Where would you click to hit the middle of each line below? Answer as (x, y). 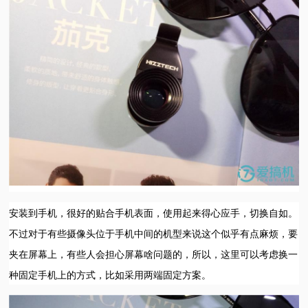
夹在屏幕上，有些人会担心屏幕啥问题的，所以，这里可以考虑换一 (154, 254)
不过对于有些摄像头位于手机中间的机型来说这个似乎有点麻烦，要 (154, 233)
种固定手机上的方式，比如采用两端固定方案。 (110, 275)
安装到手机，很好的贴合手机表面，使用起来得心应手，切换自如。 (154, 213)
